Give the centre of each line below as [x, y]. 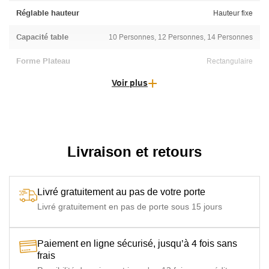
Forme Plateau [43, 61]
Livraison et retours [134, 151]
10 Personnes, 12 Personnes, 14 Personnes [181, 37]
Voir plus [130, 83]
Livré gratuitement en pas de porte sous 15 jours [130, 206]
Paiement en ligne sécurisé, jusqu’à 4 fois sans [137, 243]
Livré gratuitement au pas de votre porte [121, 192]
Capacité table [42, 37]
